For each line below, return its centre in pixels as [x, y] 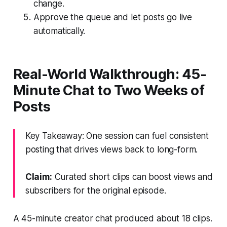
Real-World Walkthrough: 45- [110, 74]
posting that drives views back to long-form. [111, 149]
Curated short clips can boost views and [132, 177]
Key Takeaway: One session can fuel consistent [117, 136]
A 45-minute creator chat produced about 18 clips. [112, 218]
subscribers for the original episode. [96, 190]
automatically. [59, 31]
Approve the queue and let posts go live [113, 17]
